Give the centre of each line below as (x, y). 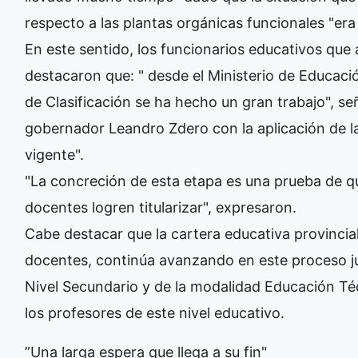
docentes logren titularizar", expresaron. (163, 207)
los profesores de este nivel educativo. (157, 313)
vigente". (56, 155)
